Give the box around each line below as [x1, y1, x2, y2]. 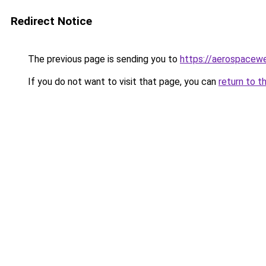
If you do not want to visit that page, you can [26, 76, 218, 87]
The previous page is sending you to [26, 53, 180, 65]
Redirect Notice [11, 14, 92, 28]
